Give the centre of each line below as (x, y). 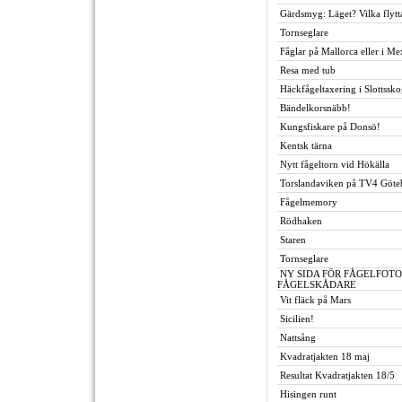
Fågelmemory (309, 202)
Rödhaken (301, 221)
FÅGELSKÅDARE (317, 284)
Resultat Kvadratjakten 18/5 (337, 375)
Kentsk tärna (306, 145)
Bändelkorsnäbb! (315, 108)
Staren (293, 240)
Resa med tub (308, 70)
